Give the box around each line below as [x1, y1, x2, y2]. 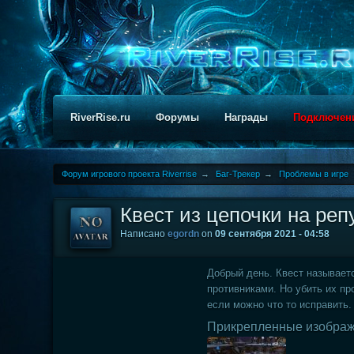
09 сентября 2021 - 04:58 [215, 228, 330, 239]
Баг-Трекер [216, 169, 261, 179]
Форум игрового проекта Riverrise [62, 169, 198, 179]
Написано [120, 228, 168, 239]
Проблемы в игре [279, 169, 349, 179]
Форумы [156, 111, 200, 123]
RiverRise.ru [70, 111, 131, 123]
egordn [168, 228, 200, 239]
